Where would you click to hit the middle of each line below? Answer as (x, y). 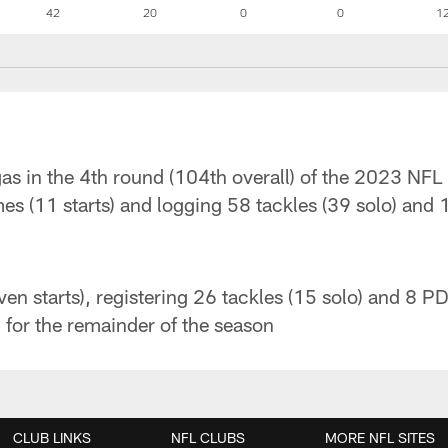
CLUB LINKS (52, 437)
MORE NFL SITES (380, 437)
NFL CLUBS (208, 437)
